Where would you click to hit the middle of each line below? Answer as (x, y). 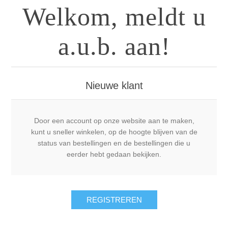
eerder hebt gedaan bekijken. (114, 154)
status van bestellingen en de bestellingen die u (114, 143)
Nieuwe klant (114, 86)
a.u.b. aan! (114, 47)
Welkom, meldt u (114, 17)
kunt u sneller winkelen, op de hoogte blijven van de (114, 132)
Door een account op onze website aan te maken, (114, 121)
